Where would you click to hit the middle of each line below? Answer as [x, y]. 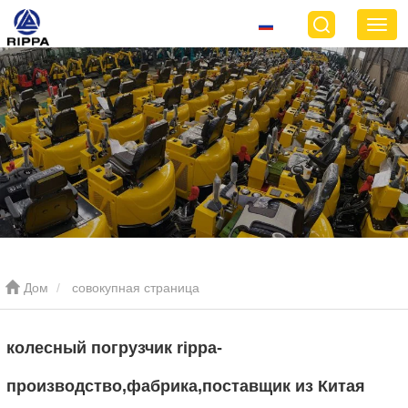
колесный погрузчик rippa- [114, 347]
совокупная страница [136, 287]
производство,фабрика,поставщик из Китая [186, 386]
